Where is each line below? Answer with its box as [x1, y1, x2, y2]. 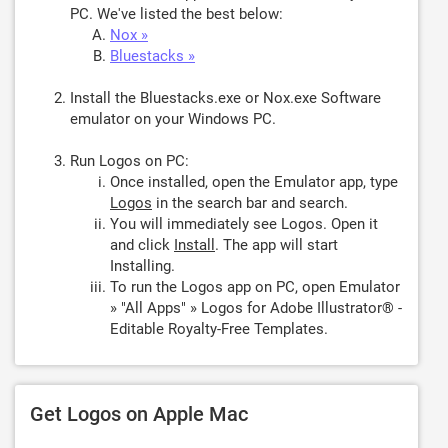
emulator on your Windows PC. [70, 110, 276, 128]
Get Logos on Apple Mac [30, 402, 248, 426]
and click [110, 236, 174, 254]
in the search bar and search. [152, 194, 348, 212]
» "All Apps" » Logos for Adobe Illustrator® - [110, 299, 402, 317]
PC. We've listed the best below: [70, 5, 283, 23]
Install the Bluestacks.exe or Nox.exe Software [70, 89, 381, 107]
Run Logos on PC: [70, 152, 189, 170]
